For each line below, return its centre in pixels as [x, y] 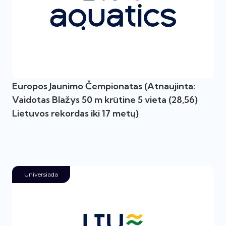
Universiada [41, 174]
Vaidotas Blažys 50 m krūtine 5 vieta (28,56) [105, 100]
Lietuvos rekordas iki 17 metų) [75, 113]
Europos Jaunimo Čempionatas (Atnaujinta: [104, 86]
